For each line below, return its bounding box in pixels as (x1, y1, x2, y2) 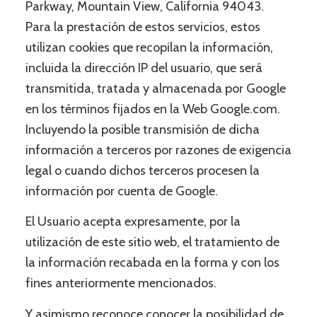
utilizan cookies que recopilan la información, (25, 39, 273, 55)
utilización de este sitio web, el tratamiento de (25, 234, 279, 250)
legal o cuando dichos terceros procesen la (25, 162, 260, 178)
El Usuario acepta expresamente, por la (25, 214, 241, 230)
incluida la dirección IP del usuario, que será (25, 59, 263, 76)
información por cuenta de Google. (25, 183, 218, 199)
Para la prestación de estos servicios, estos (25, 18, 260, 35)
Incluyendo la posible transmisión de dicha (25, 121, 260, 137)
